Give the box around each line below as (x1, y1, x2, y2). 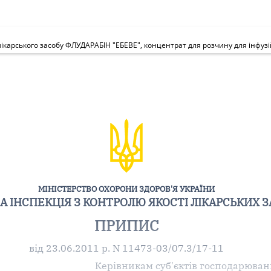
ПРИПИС (94, 215, 159, 235)
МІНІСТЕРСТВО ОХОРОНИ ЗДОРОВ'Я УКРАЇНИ (38, 183, 215, 194)
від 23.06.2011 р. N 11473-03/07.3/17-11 (29, 241, 224, 254)
